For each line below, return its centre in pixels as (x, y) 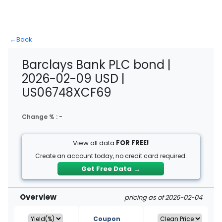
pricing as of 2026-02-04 (163, 197)
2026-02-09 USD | (73, 79)
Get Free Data (107, 169)
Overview (38, 197)
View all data (95, 143)
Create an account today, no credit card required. (111, 156)
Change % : (40, 117)
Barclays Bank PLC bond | (96, 65)
